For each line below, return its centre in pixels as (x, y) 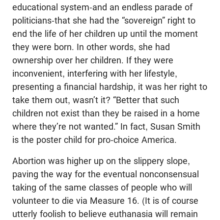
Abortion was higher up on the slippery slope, (101, 161)
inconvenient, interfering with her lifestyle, (95, 74)
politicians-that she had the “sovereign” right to (104, 21)
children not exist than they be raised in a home (106, 113)
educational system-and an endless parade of (102, 7)
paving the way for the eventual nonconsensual (106, 174)
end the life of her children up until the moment (105, 34)
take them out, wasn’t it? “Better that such (96, 100)
